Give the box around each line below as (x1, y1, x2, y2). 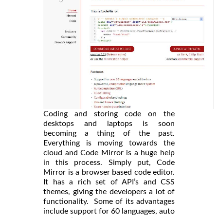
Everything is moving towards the (43, 139, 175, 147)
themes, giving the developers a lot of (43, 188, 175, 196)
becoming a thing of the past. (43, 129, 175, 138)
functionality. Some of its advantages (43, 198, 175, 206)
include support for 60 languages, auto (43, 207, 175, 216)
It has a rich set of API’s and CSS (43, 178, 175, 186)
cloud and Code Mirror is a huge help (43, 149, 175, 157)
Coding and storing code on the (43, 110, 175, 118)
